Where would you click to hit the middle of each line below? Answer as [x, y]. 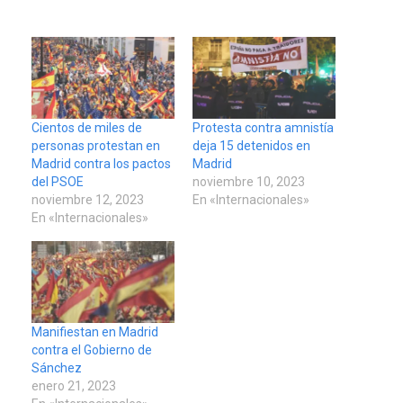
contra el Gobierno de [92, 349]
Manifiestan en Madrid [95, 331]
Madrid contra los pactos [101, 163]
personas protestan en [96, 145]
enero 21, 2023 [74, 385]
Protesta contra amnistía [263, 127]
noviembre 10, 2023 [249, 181]
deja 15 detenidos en [251, 145]
